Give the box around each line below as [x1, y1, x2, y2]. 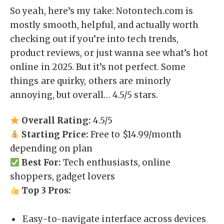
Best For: [21, 157, 61, 168]
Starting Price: [21, 129, 88, 140]
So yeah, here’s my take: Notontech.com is [10, 5, 193, 16]
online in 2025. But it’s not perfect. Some [10, 61, 186, 72]
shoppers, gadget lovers [10, 171, 115, 182]
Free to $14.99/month [88, 129, 182, 140]
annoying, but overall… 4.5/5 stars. [10, 89, 158, 100]
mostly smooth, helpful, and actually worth [10, 19, 199, 30]
